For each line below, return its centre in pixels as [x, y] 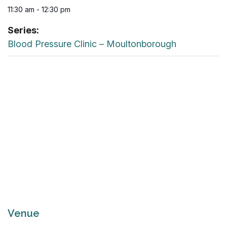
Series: [23, 30]
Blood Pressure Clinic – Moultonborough [92, 44]
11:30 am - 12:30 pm [39, 9]
